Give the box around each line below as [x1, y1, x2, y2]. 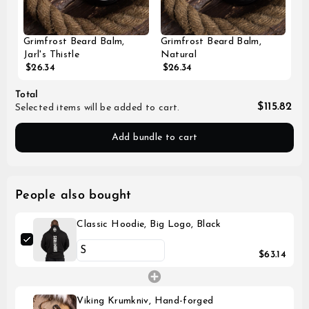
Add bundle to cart [111, 132, 198, 143]
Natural [160, 49, 197, 60]
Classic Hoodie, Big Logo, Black [77, 219, 221, 230]
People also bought [15, 188, 132, 202]
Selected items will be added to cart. [15, 102, 180, 113]
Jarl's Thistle [23, 49, 80, 60]
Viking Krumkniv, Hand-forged [77, 295, 214, 306]
